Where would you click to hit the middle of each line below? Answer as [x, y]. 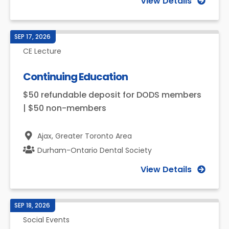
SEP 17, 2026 [32, 37]
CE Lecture [42, 51]
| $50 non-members [65, 108]
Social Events [46, 220]
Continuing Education [75, 77]
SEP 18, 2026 [32, 205]
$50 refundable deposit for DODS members [112, 95]
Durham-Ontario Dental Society [95, 150]
